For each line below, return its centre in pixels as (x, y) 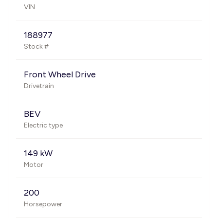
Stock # (36, 46)
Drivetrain (39, 86)
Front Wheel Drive (60, 74)
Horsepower (43, 204)
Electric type (43, 125)
